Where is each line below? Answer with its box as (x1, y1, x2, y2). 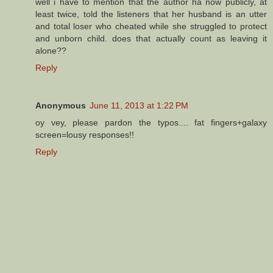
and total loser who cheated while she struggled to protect (35, 21, 267, 31)
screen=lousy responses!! (35, 129, 134, 140)
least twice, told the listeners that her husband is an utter (35, 9, 267, 19)
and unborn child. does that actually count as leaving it (35, 33, 267, 43)
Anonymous (35, 100, 86, 110)
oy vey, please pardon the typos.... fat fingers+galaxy (35, 117, 267, 127)
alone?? (35, 45, 66, 55)
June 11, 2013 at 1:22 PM (90, 100, 188, 110)
